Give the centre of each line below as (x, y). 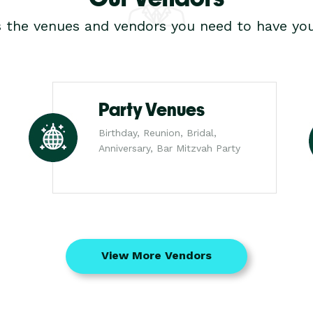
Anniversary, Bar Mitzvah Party (169, 148)
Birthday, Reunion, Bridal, (158, 133)
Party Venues (152, 110)
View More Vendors (156, 255)
